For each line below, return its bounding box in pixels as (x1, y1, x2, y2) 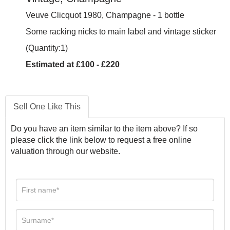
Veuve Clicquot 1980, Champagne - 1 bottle (26, 11, 184, 20)
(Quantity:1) (26, 44, 68, 52)
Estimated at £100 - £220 (26, 60, 120, 69)
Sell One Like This (13, 102, 81, 111)
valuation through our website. (11, 147, 120, 156)
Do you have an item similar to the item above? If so (11, 124, 198, 133)
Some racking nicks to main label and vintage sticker (26, 27, 216, 36)
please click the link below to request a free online (11, 136, 191, 144)
